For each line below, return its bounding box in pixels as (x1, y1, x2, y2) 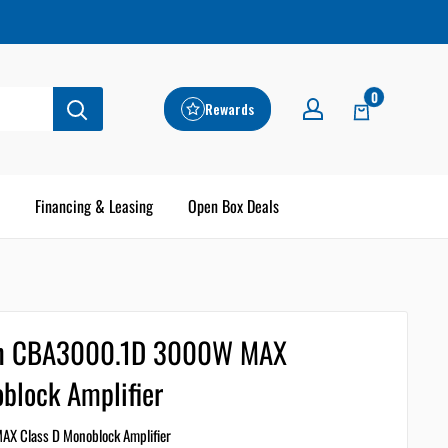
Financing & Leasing (35, 193, 153, 218)
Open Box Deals (188, 193, 279, 218)
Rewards (205, 98, 254, 120)
